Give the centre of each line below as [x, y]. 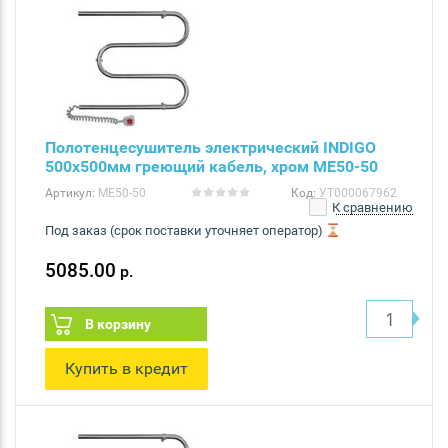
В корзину [118, 323]
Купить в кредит [126, 368]
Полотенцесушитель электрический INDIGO [210, 147]
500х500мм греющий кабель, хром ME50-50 [211, 166]
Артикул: [70, 192]
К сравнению [371, 207]
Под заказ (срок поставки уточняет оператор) [184, 230]
